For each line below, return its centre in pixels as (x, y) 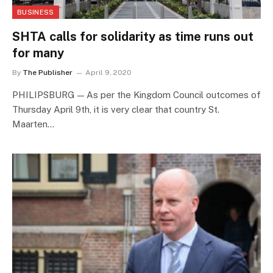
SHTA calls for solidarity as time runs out (133, 37)
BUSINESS (36, 12)
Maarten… (33, 124)
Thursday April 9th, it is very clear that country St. (116, 110)
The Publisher (48, 73)
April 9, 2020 (108, 73)
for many (38, 53)
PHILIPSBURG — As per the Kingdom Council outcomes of (136, 95)
